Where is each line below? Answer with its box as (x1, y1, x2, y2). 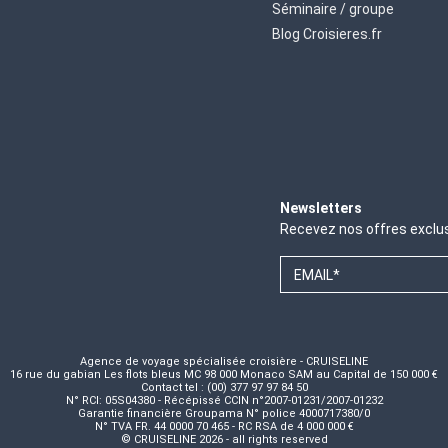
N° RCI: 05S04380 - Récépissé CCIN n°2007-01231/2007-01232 (65, 393, 383, 407)
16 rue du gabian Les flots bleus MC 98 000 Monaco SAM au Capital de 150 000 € (10, 367, 438, 381)
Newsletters (280, 199, 362, 216)
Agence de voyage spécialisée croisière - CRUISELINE (80, 354, 368, 368)
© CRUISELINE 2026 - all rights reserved (120, 432, 328, 446)
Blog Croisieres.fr (272, 25, 382, 42)
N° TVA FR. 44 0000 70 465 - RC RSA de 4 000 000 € (94, 419, 354, 433)
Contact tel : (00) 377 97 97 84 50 (140, 380, 308, 394)
